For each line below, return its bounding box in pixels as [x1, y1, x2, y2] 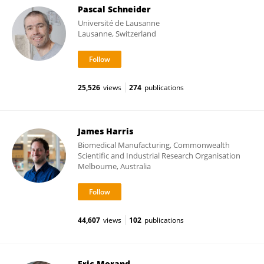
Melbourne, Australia [78, 161, 151, 171]
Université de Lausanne [78, 18, 160, 28]
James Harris [78, 126, 133, 137]
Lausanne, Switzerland [78, 28, 156, 39]
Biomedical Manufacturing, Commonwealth [78, 140, 230, 150]
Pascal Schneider [78, 4, 151, 15]
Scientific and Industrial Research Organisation [78, 150, 240, 161]
